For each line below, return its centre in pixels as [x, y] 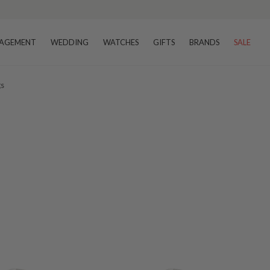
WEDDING [70, 42]
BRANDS [204, 42]
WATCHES [121, 42]
